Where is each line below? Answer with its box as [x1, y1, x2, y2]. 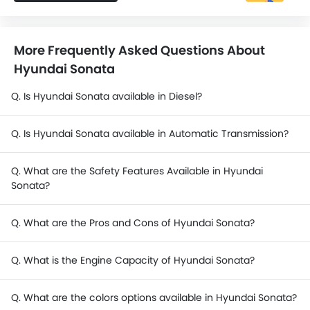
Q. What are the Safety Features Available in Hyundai [11, 164, 263, 178]
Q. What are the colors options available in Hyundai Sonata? [11, 291, 297, 304]
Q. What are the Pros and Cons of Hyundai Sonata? [11, 216, 255, 230]
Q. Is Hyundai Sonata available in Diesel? [11, 89, 202, 103]
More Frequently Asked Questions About [14, 42, 265, 59]
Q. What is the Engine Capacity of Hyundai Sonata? [11, 253, 255, 267]
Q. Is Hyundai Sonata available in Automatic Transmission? [11, 127, 289, 140]
